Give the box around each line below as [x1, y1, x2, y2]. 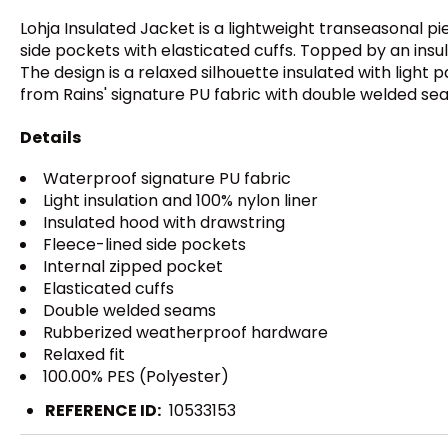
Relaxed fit [43, 342, 125, 366]
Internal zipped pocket [43, 254, 223, 278]
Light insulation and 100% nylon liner [43, 188, 318, 212]
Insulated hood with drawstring [43, 210, 285, 234]
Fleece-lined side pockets [43, 232, 246, 256]
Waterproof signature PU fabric [43, 166, 291, 190]
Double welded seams [43, 298, 216, 322]
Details [20, 125, 81, 149]
